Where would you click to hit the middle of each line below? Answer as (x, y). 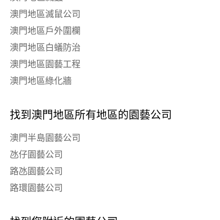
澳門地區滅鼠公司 (45, 14)
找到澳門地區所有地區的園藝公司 (91, 115)
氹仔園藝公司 (36, 155)
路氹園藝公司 (36, 172)
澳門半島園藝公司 (45, 138)
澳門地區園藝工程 (45, 65)
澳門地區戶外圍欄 (45, 31)
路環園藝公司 (36, 188)
